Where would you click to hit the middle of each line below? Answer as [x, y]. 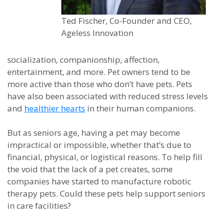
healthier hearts [55, 108]
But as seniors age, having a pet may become [94, 133]
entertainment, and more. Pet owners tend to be [99, 72]
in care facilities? [39, 206]
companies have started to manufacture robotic [99, 181]
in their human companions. [140, 108]
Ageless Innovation [97, 33]
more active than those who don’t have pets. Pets [100, 84]
